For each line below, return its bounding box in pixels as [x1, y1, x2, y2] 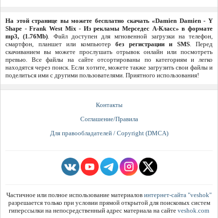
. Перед [189, 40, 213, 48]
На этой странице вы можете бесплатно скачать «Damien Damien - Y [5, 17, 213, 25]
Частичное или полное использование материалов [6, 191, 144, 199]
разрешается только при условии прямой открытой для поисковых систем [8, 199, 210, 207]
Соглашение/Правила [80, 115, 138, 123]
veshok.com [178, 207, 209, 215]
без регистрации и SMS [115, 40, 190, 48]
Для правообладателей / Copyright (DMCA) [50, 129, 168, 137]
